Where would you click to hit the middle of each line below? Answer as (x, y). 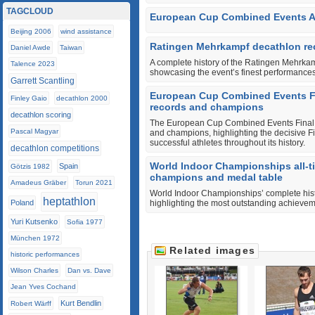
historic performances (45, 254)
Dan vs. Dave (89, 270)
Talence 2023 (33, 64)
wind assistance (86, 31)
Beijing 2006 (31, 31)
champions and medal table (216, 177)
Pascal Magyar (34, 131)
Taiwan (71, 47)
